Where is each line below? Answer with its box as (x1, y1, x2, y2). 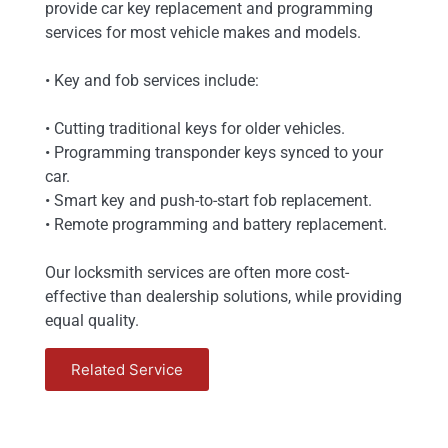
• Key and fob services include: (45, 71, 259, 91)
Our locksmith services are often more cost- (45, 263, 349, 283)
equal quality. (45, 311, 139, 331)
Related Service (71, 360, 183, 380)
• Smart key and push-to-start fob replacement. (45, 191, 372, 211)
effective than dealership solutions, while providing (45, 287, 402, 307)
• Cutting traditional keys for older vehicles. (45, 119, 345, 139)
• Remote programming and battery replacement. (45, 215, 387, 235)
